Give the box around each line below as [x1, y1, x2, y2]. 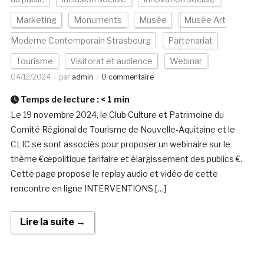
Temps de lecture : [18, 94, 101, 105]
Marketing [15, 15, 57, 25]
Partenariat [167, 35, 213, 46]
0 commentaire [101, 72, 154, 82]
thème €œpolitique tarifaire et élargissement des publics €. [10, 154, 242, 164]
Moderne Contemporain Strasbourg [10, 35, 151, 46]
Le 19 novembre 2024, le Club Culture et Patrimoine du [10, 110, 224, 120]
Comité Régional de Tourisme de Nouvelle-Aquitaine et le [10, 124, 235, 135]
